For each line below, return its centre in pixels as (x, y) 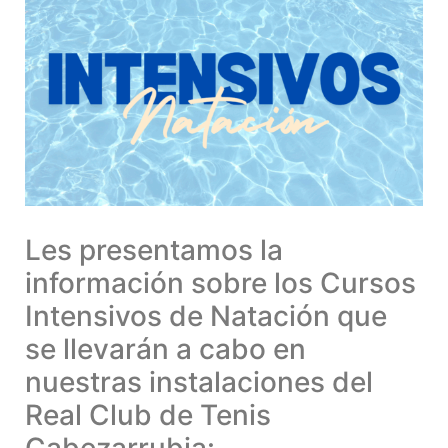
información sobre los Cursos (220, 283)
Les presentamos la (154, 250)
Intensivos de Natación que (206, 316)
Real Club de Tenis (148, 415)
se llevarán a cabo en (165, 349)
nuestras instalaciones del (199, 382)
